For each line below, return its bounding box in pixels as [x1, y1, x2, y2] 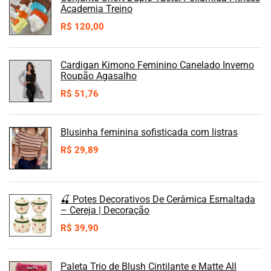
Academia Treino [60, 2, 132, 15]
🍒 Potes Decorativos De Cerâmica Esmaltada [60, 193, 255, 205]
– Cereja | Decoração [60, 204, 149, 216]
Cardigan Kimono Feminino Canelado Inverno [60, 59, 254, 71]
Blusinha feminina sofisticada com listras [60, 126, 238, 138]
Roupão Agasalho [60, 70, 137, 82]
